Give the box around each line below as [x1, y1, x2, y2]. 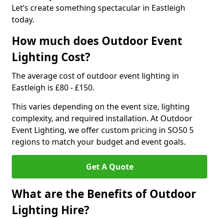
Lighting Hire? [12, 202, 89, 218]
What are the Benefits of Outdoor [12, 186, 196, 201]
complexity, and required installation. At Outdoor [12, 113, 193, 124]
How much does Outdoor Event [12, 33, 182, 48]
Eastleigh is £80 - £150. [12, 82, 94, 93]
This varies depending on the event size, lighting [12, 101, 190, 112]
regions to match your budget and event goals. [12, 136, 186, 147]
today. [12, 14, 34, 25]
